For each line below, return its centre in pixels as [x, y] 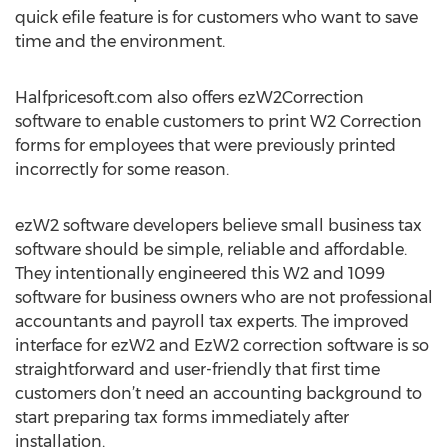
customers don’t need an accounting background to [218, 393]
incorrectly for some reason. [122, 169]
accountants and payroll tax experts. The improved [212, 321]
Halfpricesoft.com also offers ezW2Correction [189, 97]
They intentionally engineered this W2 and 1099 [200, 273]
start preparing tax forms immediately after [182, 417]
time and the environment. [120, 41]
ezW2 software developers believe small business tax [218, 225]
